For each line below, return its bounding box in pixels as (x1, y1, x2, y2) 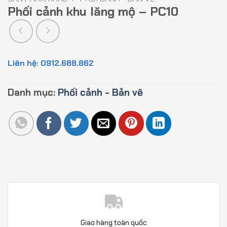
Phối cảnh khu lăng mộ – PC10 (8, 4, 178, 20)
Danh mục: (8, 86, 58, 99)
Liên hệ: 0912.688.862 (8, 57, 94, 68)
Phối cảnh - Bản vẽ (58, 86, 143, 99)
